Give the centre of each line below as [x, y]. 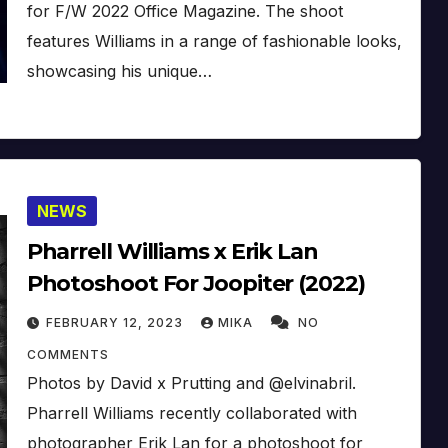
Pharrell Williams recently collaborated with [191, 412]
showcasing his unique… [119, 70]
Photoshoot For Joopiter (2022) [195, 283]
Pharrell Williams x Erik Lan [172, 251]
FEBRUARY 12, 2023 [116, 322]
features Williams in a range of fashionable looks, [214, 40]
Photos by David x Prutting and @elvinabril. [191, 382]
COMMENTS [67, 354]
